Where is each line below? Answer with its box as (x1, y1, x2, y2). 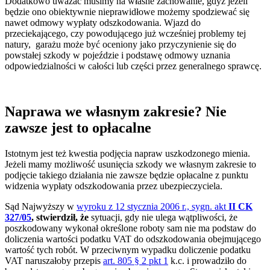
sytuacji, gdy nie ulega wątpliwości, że (91, 212, 237, 223)
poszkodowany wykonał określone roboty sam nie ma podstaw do (5, 223, 256, 234)
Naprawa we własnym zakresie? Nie (5, 104, 227, 120)
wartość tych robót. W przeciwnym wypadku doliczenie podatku (5, 245, 251, 256)
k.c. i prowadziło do (168, 256, 246, 266)
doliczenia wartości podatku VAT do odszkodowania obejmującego (5, 234, 261, 245)
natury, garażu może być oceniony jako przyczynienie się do (5, 39, 236, 49)
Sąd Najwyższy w (5, 201, 77, 212)
